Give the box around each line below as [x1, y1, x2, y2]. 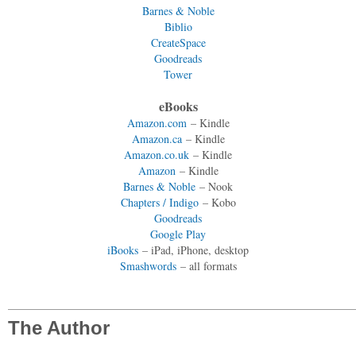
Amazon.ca [131, 130, 182, 146]
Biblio [164, 18, 192, 34]
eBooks [158, 96, 198, 115]
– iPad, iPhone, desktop [138, 242, 249, 257]
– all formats [176, 257, 237, 273]
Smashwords [119, 257, 176, 273]
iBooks [107, 242, 138, 257]
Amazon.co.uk [124, 146, 189, 162]
